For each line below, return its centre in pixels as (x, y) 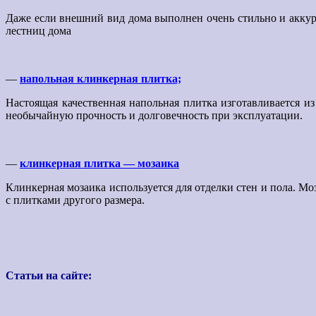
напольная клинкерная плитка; (101, 78)
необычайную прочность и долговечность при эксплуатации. (154, 115)
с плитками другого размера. (75, 200)
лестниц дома (38, 30)
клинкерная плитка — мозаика (99, 163)
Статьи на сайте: (49, 275)
